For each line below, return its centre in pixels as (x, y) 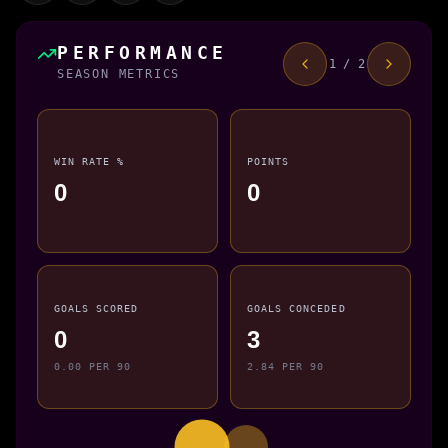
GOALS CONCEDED (296, 308)
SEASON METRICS (119, 73)
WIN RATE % (89, 161)
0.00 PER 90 (93, 365)
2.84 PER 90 (286, 365)
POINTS (268, 161)
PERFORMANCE (142, 52)
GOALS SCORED (96, 308)
